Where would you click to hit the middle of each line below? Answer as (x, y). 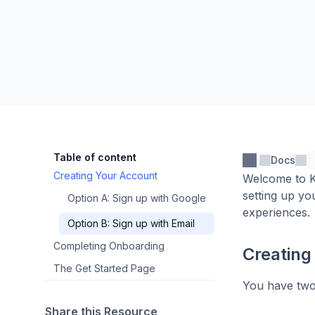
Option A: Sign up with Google (137, 198)
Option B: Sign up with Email (131, 223)
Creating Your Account (105, 175)
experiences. (276, 212)
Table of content (95, 157)
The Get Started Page (104, 268)
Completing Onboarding (109, 246)
